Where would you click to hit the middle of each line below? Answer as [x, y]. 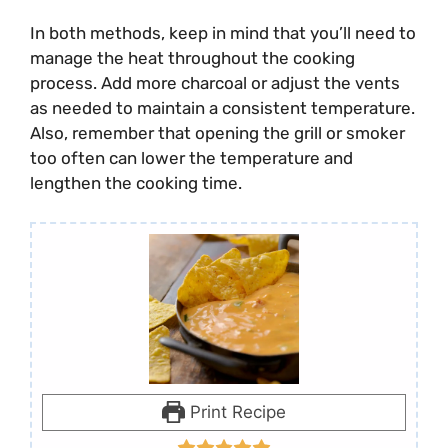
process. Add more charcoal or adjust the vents [215, 83]
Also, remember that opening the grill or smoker [217, 133]
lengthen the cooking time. [136, 183]
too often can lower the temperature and [191, 158]
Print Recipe [235, 411]
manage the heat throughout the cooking [192, 58]
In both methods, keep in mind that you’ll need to [223, 33]
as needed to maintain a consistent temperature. [222, 108]
